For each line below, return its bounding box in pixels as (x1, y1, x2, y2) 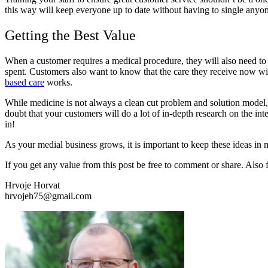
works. (44, 77, 72, 88)
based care (5, 77, 44, 88)
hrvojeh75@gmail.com (5, 191, 92, 202)
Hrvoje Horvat (5, 180, 60, 191)
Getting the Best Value (5, 28, 136, 44)
